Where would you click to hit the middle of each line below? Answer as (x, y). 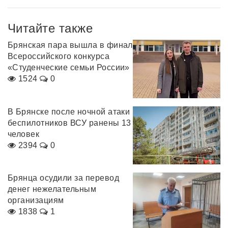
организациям (36, 201)
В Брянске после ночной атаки (69, 111)
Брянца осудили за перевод (63, 178)
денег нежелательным (52, 189)
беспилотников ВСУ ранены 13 (69, 123)
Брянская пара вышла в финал (70, 45)
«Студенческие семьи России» (69, 68)
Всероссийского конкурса (59, 56)
